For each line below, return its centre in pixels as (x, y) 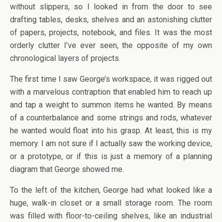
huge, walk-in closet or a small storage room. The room (111, 203)
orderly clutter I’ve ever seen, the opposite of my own (111, 45)
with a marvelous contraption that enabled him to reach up (111, 92)
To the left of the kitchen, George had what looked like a (111, 190)
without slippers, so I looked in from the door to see (111, 7)
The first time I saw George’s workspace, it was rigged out (111, 79)
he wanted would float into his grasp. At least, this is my (111, 131)
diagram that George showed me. (67, 169)
